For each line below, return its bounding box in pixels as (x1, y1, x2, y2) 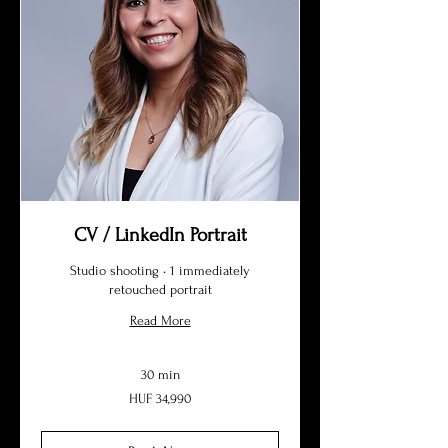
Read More (129, 313, 191, 328)
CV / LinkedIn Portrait (73, 224, 247, 246)
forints (41, 409, 69, 420)
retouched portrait (108, 282, 212, 297)
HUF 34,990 (129, 391, 191, 406)
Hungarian (41, 398, 89, 409)
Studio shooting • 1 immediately (70, 263, 250, 278)
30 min (140, 367, 180, 382)
